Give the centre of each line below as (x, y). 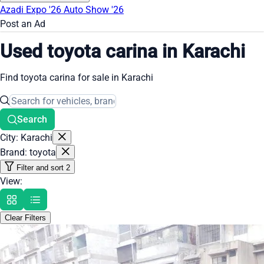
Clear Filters (25, 218)
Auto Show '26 (94, 10)
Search (32, 120)
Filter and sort (40, 168)
